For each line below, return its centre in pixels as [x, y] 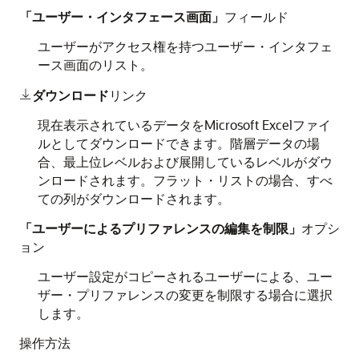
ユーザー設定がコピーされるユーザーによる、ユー [185, 276]
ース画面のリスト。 [95, 65]
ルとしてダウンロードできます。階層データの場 [178, 143]
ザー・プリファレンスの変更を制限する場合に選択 [185, 294]
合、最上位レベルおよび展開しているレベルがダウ [185, 161]
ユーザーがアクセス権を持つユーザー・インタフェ [185, 46]
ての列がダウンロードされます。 [133, 198]
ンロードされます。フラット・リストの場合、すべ [185, 180]
